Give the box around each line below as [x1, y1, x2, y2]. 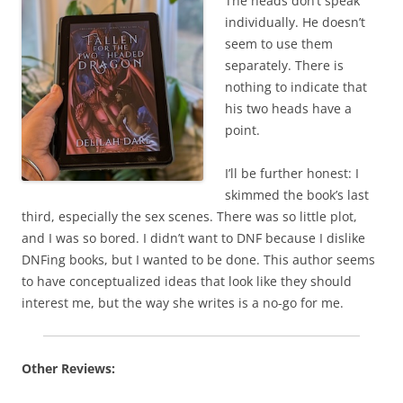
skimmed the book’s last [225, 185, 369, 203]
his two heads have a [225, 99, 352, 117]
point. [225, 121, 260, 139]
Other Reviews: [22, 359, 115, 377]
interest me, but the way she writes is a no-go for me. [22, 293, 344, 311]
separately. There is [225, 56, 344, 74]
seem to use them [225, 34, 333, 52]
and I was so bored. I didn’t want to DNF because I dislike [22, 228, 365, 246]
